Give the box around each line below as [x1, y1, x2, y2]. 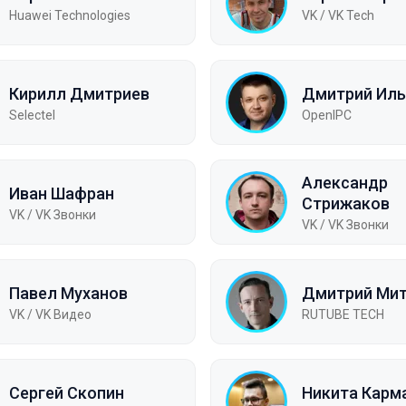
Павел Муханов [9, 283, 128, 303]
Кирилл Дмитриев [9, 83, 150, 103]
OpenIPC [302, 107, 352, 122]
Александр [302, 173, 388, 192]
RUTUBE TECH [302, 306, 384, 322]
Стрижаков [302, 194, 390, 213]
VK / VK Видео [9, 306, 92, 322]
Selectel [9, 107, 55, 122]
